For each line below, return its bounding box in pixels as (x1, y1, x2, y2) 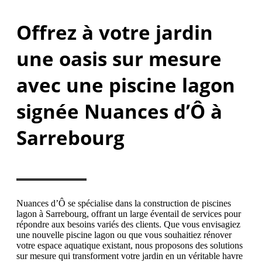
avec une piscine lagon (16, 71, 235, 98)
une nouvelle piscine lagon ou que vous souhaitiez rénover (16, 230, 232, 240)
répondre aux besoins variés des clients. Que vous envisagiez (16, 219, 240, 230)
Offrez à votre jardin (16, 19, 213, 46)
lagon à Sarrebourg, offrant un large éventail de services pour (16, 209, 241, 219)
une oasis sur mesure (16, 45, 222, 72)
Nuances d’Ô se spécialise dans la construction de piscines (16, 198, 231, 209)
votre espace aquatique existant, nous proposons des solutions (16, 240, 243, 251)
